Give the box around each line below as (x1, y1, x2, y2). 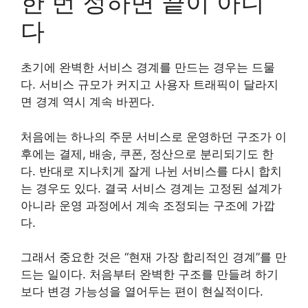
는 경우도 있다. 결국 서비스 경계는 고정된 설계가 (21, 181, 282, 195)
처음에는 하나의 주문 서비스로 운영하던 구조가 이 (21, 129, 287, 144)
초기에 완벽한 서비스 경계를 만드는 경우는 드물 (21, 60, 275, 75)
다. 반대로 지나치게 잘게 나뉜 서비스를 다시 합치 (21, 164, 282, 178)
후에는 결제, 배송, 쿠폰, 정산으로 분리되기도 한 (21, 146, 274, 161)
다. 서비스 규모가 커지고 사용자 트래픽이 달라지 (21, 78, 278, 92)
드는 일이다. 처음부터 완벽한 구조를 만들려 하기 (21, 267, 278, 282)
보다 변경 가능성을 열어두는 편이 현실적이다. (21, 285, 263, 299)
